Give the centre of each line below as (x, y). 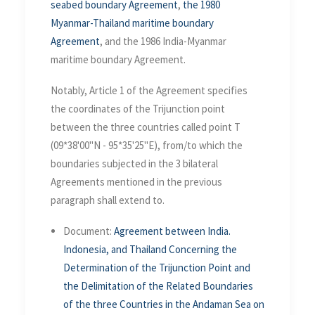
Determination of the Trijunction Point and (157, 267)
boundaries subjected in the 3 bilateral (134, 163)
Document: (89, 231)
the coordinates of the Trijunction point (138, 108)
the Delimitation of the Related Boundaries (158, 285)
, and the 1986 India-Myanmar (163, 41)
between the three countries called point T (146, 127)
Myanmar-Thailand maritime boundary (132, 22)
